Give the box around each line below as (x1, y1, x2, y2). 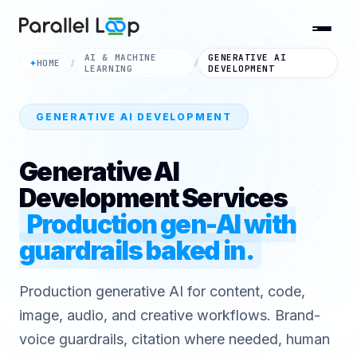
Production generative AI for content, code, (19, 283, 305, 300)
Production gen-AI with (26, 209, 296, 240)
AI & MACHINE (84, 52, 157, 63)
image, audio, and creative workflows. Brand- (19, 307, 320, 324)
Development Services (19, 182, 287, 214)
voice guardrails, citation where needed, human (19, 331, 330, 347)
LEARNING (84, 63, 133, 74)
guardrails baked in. (19, 235, 253, 266)
